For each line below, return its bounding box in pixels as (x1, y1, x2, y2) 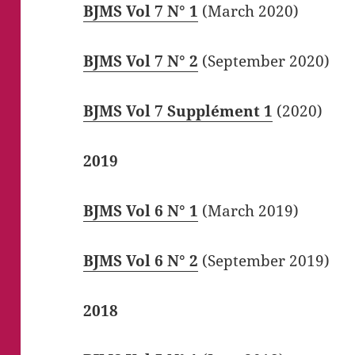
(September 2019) (198, 250, 330, 271)
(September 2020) (198, 50, 330, 71)
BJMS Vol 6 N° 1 (83, 200, 199, 221)
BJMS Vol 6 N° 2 (83, 250, 199, 271)
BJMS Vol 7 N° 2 (83, 50, 199, 71)
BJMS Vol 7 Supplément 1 (83, 100, 273, 121)
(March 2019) (198, 200, 300, 221)
